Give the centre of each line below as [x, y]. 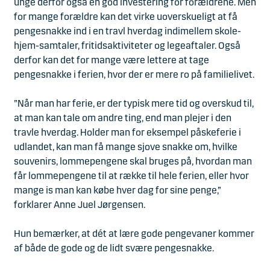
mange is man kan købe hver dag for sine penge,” [118, 190]
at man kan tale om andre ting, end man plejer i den [123, 118]
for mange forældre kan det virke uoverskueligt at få [126, 17]
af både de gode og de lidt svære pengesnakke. [114, 248]
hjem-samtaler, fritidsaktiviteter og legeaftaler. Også [127, 46]
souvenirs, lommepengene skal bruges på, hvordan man [133, 162]
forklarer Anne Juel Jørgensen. [80, 205]
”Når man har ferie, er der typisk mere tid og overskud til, [134, 104]
